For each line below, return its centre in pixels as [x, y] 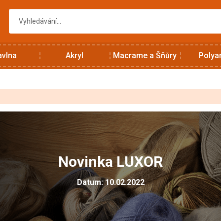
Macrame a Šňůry [145, 55]
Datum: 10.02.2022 [110, 182]
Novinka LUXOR [110, 162]
